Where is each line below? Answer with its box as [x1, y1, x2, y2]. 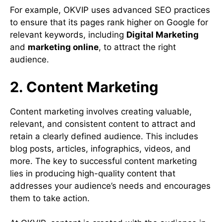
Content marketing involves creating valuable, [10, 106, 192, 116]
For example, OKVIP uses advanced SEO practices [10, 5, 210, 15]
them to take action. [10, 193, 90, 203]
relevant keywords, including [10, 30, 126, 40]
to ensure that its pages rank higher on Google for [10, 17, 208, 28]
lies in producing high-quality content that [10, 168, 175, 178]
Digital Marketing [126, 30, 199, 40]
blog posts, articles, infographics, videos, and [10, 143, 191, 154]
